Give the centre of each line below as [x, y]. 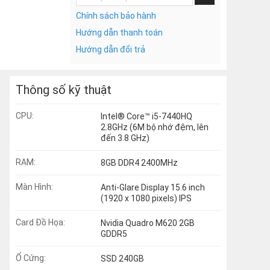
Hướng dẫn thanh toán [119, 33]
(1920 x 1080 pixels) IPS [146, 198]
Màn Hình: [34, 187]
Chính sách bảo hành [116, 16]
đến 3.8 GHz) [125, 138]
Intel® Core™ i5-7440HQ [146, 116]
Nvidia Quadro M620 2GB [148, 223]
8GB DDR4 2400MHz [139, 163]
